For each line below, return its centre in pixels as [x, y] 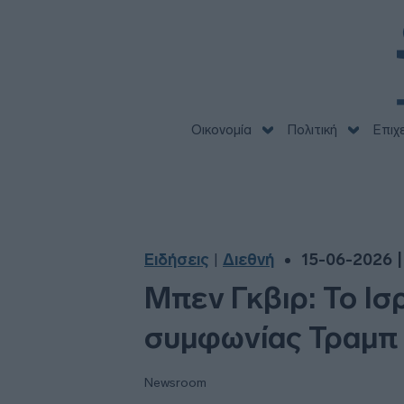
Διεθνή [248, 260]
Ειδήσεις [177, 260]
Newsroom [175, 383]
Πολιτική [312, 130]
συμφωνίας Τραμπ [271, 338]
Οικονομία [221, 130]
